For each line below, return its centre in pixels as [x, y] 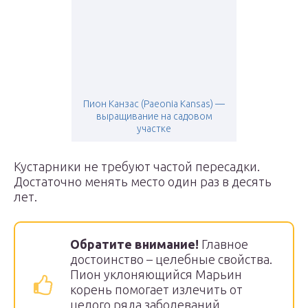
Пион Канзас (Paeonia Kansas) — [154, 104]
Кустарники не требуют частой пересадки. [137, 166]
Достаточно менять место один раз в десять [143, 181]
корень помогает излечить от [156, 289]
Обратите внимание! [134, 244]
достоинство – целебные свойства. [171, 259]
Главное [223, 244]
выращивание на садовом [154, 116]
